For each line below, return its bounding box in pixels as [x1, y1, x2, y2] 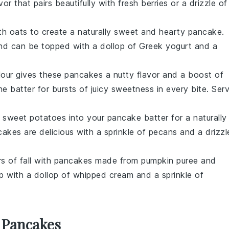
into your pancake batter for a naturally [66, 112, 227, 123]
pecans [148, 127, 177, 137]
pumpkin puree [141, 155, 198, 166]
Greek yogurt [139, 41, 192, 51]
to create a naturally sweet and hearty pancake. [27, 27, 224, 37]
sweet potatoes [3, 112, 66, 123]
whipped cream [73, 170, 133, 180]
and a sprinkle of [133, 170, 203, 180]
